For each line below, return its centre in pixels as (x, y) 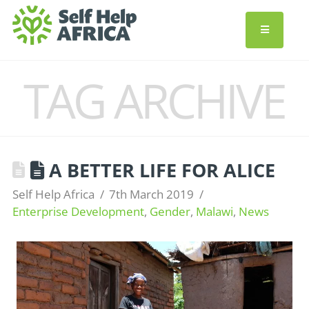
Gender (170, 211)
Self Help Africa (53, 194)
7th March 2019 (152, 194)
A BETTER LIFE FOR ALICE (162, 170)
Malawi (214, 211)
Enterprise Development (78, 211)
